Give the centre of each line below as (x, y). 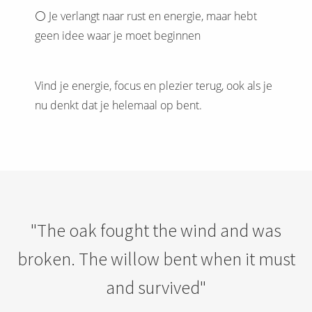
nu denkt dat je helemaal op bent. (118, 106)
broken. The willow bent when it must (156, 259)
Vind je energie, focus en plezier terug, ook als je (154, 86)
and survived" (156, 288)
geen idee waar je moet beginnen (118, 36)
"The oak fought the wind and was (156, 231)
